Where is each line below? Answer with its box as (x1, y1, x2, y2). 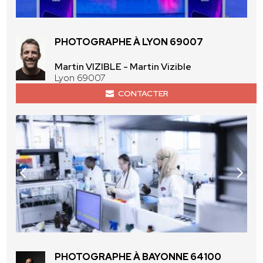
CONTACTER (117, 88, 168, 99)
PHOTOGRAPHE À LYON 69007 (55, 36, 204, 49)
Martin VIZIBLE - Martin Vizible (55, 60, 192, 73)
